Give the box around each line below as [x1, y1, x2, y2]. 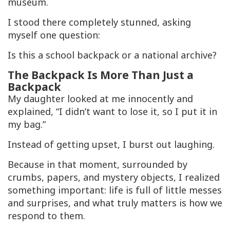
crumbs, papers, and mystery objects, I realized [8, 171, 220, 184]
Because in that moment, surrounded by [8, 158, 187, 171]
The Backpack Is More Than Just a [8, 67, 194, 83]
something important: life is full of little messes [8, 184, 222, 197]
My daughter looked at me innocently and [8, 92, 193, 105]
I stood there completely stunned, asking [8, 16, 191, 29]
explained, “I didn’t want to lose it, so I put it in [8, 105, 217, 118]
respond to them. [8, 209, 85, 222]
